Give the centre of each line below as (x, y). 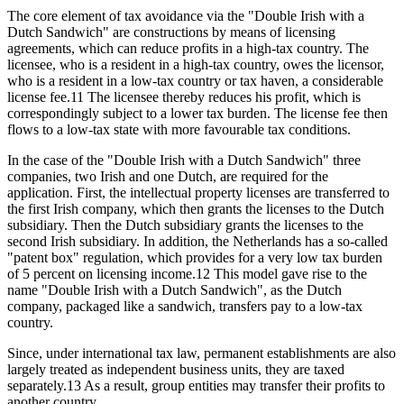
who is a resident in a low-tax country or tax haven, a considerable (195, 81)
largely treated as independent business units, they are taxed (176, 370)
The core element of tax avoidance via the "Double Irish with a (186, 16)
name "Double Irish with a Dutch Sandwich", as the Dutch (174, 290)
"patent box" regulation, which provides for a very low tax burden (195, 258)
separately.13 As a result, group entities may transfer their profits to (196, 386)
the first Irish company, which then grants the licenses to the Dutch (196, 209)
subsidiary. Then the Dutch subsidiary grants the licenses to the (185, 225)
